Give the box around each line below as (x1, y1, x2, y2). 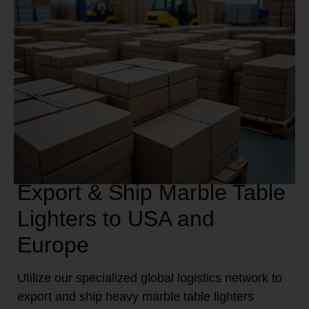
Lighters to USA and (17, 206, 215, 232)
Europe (17, 232, 89, 258)
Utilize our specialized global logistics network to (17, 271, 282, 286)
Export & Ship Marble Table (17, 180, 286, 206)
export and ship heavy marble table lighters (17, 290, 254, 304)
